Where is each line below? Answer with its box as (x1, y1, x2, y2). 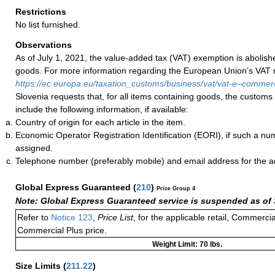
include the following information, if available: (15, 104, 188, 114)
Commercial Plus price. (17, 225, 107, 235)
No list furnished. (15, 19, 80, 29)
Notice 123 (48, 212, 93, 222)
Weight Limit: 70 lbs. (152, 239, 222, 249)
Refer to (17, 212, 48, 222)
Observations (15, 39, 74, 50)
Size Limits (15, 260, 63, 271)
